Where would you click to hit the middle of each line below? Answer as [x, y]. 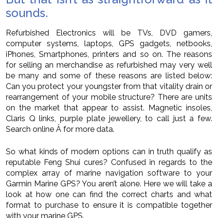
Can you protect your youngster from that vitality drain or [109, 87]
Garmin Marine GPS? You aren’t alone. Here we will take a [109, 184]
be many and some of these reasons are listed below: [109, 76]
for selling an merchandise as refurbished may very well [109, 65]
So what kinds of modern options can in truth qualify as [109, 152]
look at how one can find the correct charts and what [109, 195]
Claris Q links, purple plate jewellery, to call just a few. [109, 119]
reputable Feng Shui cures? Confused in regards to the [109, 163]
